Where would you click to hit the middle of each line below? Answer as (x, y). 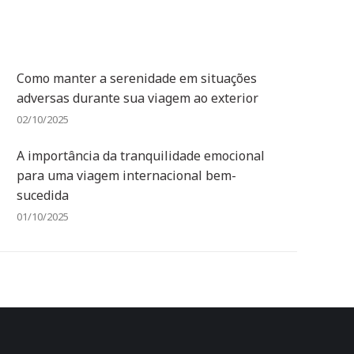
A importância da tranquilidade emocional (141, 156)
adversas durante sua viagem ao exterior (137, 98)
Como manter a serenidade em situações (137, 78)
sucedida (43, 195)
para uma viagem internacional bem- (126, 175)
